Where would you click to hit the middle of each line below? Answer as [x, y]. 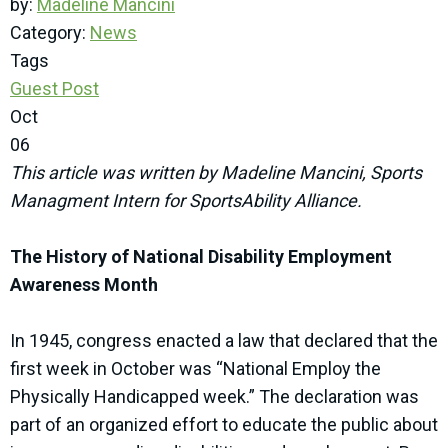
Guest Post [54, 89]
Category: [50, 33]
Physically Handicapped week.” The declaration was [214, 397]
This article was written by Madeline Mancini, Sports [216, 173]
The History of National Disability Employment [201, 257]
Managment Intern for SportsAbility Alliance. [186, 201]
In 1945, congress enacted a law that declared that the [224, 341]
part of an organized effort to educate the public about [224, 425]
